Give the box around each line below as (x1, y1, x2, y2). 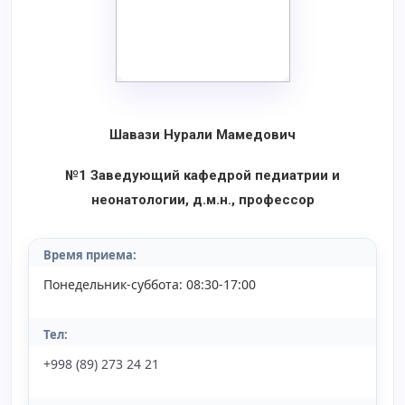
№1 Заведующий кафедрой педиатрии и (65, 167, 340, 184)
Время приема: (43, 247, 137, 263)
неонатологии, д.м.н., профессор (90, 192, 315, 208)
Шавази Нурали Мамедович (109, 127, 296, 143)
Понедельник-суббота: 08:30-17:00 (43, 276, 256, 293)
